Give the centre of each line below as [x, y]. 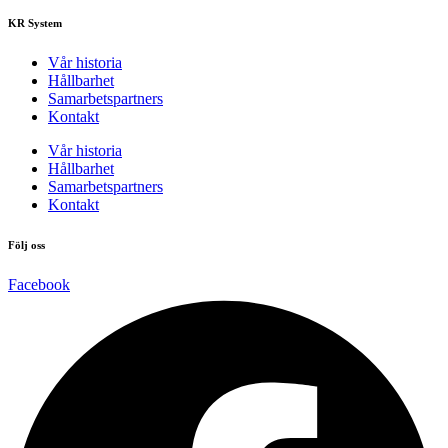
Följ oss [26, 245]
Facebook [39, 285]
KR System [35, 23]
